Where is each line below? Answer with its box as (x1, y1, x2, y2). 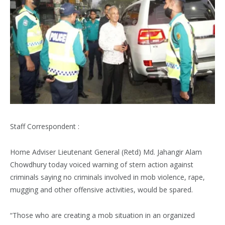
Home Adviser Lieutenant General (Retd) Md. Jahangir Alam (10, 147, 202, 157)
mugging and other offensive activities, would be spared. (10, 184, 193, 194)
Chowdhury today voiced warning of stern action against (10, 159, 193, 169)
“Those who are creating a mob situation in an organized (10, 210, 195, 220)
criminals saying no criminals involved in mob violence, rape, (10, 172, 205, 182)
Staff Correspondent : (10, 121, 79, 131)
